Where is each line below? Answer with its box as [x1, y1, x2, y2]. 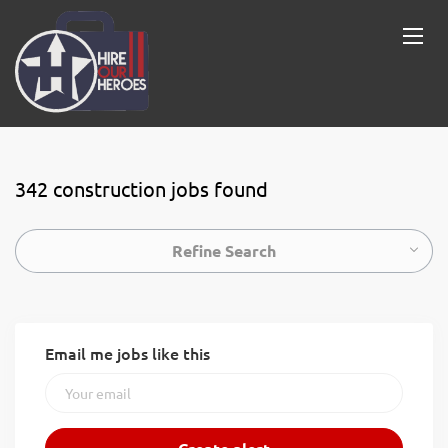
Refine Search [172, 240, 276, 261]
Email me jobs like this [45, 342, 210, 364]
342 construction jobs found [15, 176, 268, 201]
